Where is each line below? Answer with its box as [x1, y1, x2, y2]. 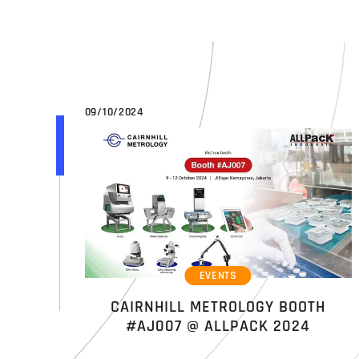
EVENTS [199, 268, 237, 284]
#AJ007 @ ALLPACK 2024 [126, 315, 311, 337]
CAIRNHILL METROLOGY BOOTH [111, 296, 326, 317]
